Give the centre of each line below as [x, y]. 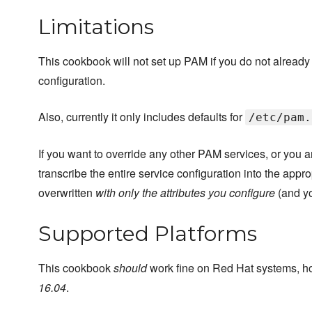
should [130, 268]
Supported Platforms [148, 234]
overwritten [67, 193]
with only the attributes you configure [185, 193]
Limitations [96, 27]
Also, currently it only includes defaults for [142, 117]
